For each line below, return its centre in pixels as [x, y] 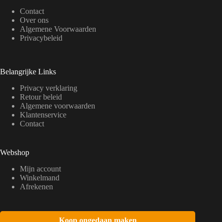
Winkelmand [40, 177]
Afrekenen [36, 186]
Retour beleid [41, 97]
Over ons [34, 20]
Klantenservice [43, 114]
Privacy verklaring [49, 88]
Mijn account [40, 168]
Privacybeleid [41, 38]
